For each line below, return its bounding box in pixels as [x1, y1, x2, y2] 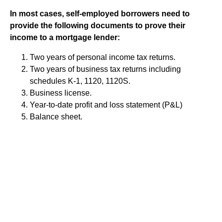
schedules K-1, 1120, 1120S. [30, 76, 130, 85]
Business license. [30, 88, 92, 97]
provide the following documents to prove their [10, 21, 185, 30]
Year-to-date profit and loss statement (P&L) [30, 100, 182, 109]
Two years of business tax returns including [30, 64, 181, 73]
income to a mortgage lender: [10, 33, 120, 42]
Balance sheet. [30, 112, 82, 121]
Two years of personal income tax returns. [30, 53, 175, 61]
